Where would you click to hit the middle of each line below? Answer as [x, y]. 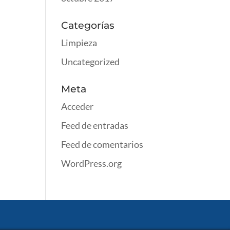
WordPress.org [92, 163]
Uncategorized [91, 62]
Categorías [88, 25]
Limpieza [79, 43]
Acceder [78, 106]
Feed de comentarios [102, 144]
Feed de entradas [95, 125]
